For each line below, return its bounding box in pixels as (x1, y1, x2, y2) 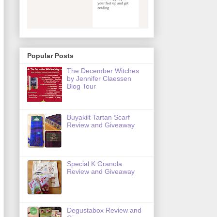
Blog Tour (67, 82, 96, 91)
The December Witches (67, 67, 139, 75)
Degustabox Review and (67, 206, 142, 215)
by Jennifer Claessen (67, 75, 132, 83)
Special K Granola (67, 160, 123, 168)
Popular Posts (27, 52, 74, 60)
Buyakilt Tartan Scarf (67, 113, 130, 122)
